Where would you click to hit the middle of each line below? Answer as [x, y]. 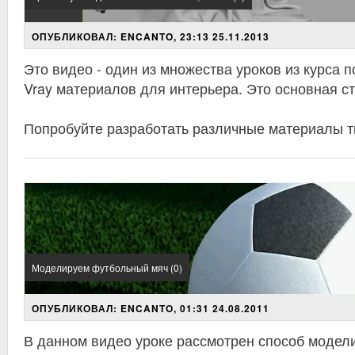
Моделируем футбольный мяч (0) [107, 267]
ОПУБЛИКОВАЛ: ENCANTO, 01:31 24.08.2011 [151, 308]
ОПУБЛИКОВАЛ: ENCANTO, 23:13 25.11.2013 [151, 36]
